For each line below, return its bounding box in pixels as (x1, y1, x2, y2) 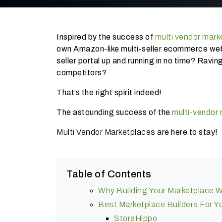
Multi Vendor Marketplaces (56, 127, 156, 136)
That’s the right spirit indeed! (56, 88, 162, 97)
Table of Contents (66, 168, 152, 179)
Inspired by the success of (56, 32, 155, 41)
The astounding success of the (56, 108, 172, 116)
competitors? (56, 68, 107, 77)
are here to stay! (155, 127, 218, 136)
